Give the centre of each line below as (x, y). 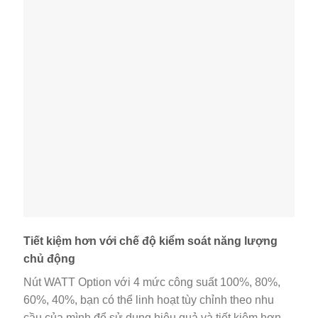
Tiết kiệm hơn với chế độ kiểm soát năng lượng (150, 241)
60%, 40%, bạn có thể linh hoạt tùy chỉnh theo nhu (149, 300)
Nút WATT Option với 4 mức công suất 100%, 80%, (152, 282)
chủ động (49, 258)
